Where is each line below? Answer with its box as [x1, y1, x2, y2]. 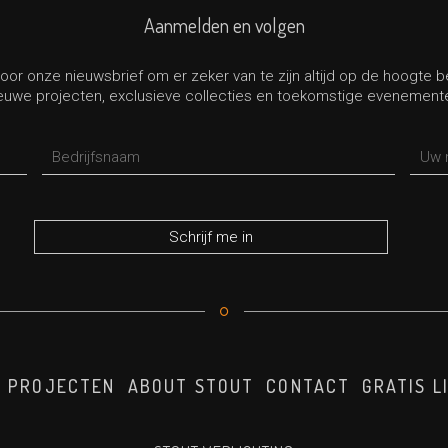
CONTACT [266, 374, 351, 397]
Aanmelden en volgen [143, 11, 305, 38]
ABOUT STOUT [127, 374, 255, 397]
